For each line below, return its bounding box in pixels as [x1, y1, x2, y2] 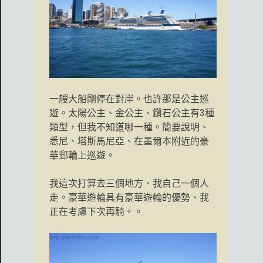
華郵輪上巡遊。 [49, 150, 115, 161]
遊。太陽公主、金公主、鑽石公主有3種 [49, 107, 214, 119]
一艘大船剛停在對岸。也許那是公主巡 [49, 93, 209, 105]
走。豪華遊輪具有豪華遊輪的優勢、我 [49, 192, 209, 204]
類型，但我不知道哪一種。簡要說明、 [49, 122, 209, 133]
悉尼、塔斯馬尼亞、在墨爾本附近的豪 [49, 136, 209, 147]
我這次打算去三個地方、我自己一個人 [49, 178, 209, 190]
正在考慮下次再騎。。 [49, 206, 143, 218]
